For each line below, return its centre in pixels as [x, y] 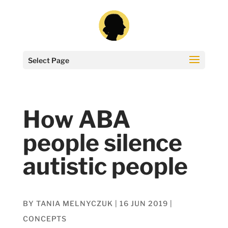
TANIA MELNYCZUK [74, 203]
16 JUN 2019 [144, 203]
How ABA [76, 119]
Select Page [48, 60]
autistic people [105, 166]
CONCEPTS [45, 218]
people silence [102, 143]
